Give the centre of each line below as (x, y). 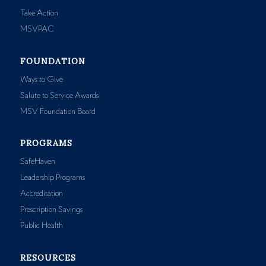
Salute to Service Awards (59, 95)
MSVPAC (37, 29)
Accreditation (41, 194)
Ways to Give (41, 79)
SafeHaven (37, 162)
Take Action (39, 13)
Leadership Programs (52, 178)
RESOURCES (48, 258)
